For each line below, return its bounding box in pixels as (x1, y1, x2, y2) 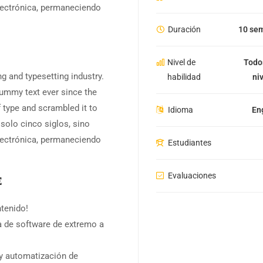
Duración (167, 25, 201, 35)
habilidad (167, 72, 201, 82)
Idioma (167, 105, 193, 115)
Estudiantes (167, 138, 211, 148)
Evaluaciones (167, 171, 216, 181)
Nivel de (167, 58, 195, 68)
